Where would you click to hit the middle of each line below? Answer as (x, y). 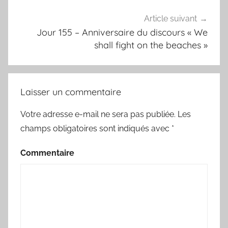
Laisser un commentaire (71, 92)
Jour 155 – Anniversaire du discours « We (122, 32)
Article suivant (170, 18)
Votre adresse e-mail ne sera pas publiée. (98, 115)
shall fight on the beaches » (151, 45)
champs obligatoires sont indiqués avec (96, 129)
